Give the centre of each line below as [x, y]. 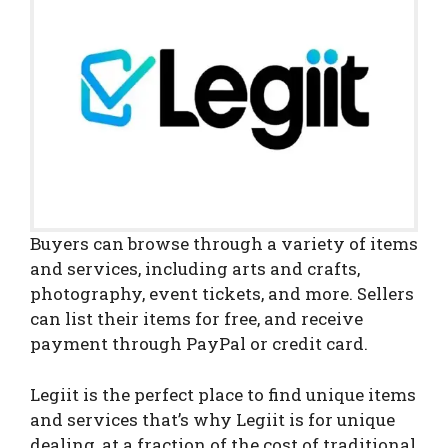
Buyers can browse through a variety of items [224, 244]
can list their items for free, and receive [196, 319]
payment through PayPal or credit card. [199, 344]
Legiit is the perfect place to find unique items [223, 394]
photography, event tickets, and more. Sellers [222, 294]
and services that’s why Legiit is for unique [212, 419]
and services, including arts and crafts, [195, 269]
